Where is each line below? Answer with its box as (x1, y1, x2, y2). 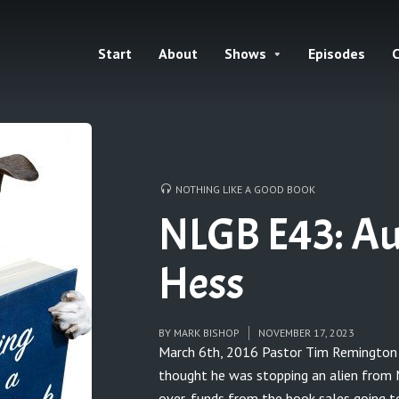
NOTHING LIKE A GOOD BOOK (175, 182, 315, 196)
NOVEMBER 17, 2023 (258, 326, 354, 340)
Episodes (308, 45, 365, 62)
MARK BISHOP (174, 326, 240, 340)
